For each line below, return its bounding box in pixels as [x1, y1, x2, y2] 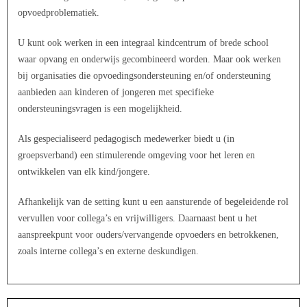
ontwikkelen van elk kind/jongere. [18, 166, 150, 177]
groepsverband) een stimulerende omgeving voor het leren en [18, 149, 255, 160]
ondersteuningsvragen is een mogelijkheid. [18, 103, 182, 114]
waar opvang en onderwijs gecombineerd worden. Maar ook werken [18, 53, 281, 64]
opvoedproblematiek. [18, 7, 99, 18]
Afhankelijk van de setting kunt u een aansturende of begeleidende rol [18, 196, 288, 207]
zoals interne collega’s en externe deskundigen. [18, 245, 199, 256]
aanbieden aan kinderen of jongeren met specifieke [18, 86, 214, 97]
